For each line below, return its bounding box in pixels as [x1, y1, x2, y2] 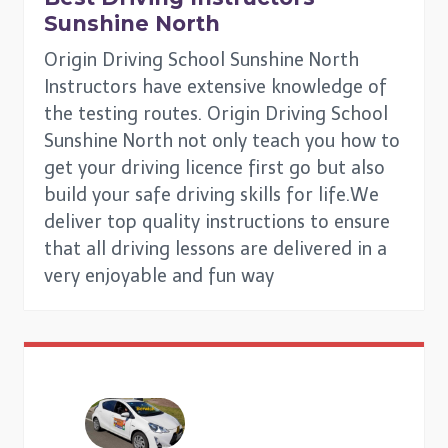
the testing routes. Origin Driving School [44, 103, 388, 125]
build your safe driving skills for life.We [44, 184, 379, 206]
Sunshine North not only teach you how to [44, 130, 400, 152]
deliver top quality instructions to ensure [44, 211, 390, 233]
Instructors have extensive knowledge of [44, 76, 387, 98]
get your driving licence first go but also [44, 157, 385, 179]
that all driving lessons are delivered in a [44, 238, 387, 260]
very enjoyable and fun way [44, 265, 274, 287]
